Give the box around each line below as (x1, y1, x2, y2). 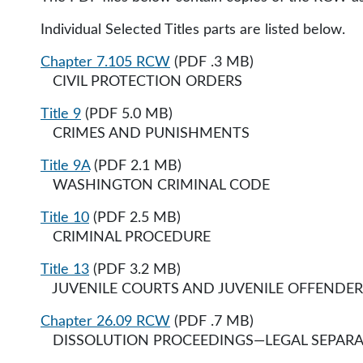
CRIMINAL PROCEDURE (41, 230, 211, 245)
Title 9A (41, 159, 90, 173)
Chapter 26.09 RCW (41, 314, 170, 329)
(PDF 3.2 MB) (89, 263, 181, 277)
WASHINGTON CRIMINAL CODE (41, 178, 270, 193)
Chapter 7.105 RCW (41, 55, 170, 70)
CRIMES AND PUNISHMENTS (41, 126, 250, 141)
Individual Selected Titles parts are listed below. (41, 23, 345, 37)
